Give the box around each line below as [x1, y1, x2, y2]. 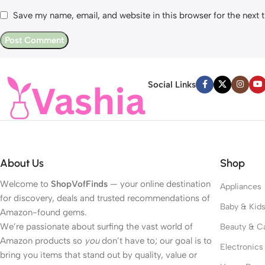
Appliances [219, 182, 261, 192]
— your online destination [108, 179, 211, 190]
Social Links [148, 79, 196, 90]
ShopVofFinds [51, 179, 108, 190]
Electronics [219, 242, 263, 253]
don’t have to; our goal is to [99, 235, 212, 247]
